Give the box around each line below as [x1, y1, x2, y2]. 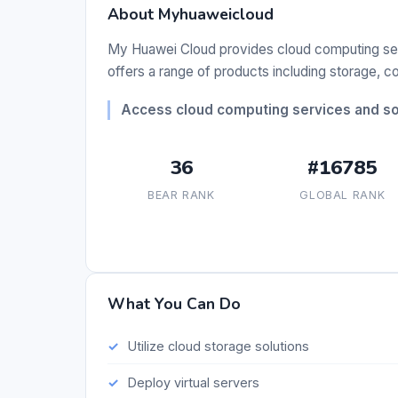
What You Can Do [107, 293, 241, 315]
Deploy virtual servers [127, 374, 259, 390]
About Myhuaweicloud [107, 4, 274, 26]
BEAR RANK [147, 188, 215, 203]
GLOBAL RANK [299, 188, 386, 203]
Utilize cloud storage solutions [127, 338, 309, 354]
